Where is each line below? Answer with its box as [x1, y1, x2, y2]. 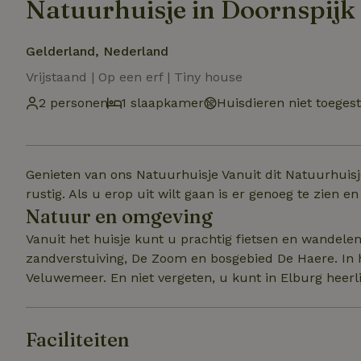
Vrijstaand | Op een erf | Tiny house [26, 69, 243, 85]
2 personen [39, 95, 108, 110]
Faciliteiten [26, 328, 130, 351]
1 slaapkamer [121, 95, 204, 110]
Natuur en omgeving [26, 205, 213, 228]
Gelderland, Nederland [26, 44, 168, 59]
